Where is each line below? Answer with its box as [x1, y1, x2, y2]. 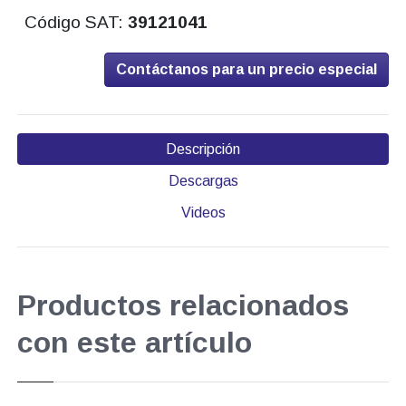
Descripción [166, 141, 240, 158]
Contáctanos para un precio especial [116, 62, 378, 78]
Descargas [168, 173, 238, 189]
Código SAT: [24, 13, 129, 33]
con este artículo [16, 326, 252, 360]
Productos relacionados [16, 289, 349, 323]
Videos [180, 205, 226, 221]
